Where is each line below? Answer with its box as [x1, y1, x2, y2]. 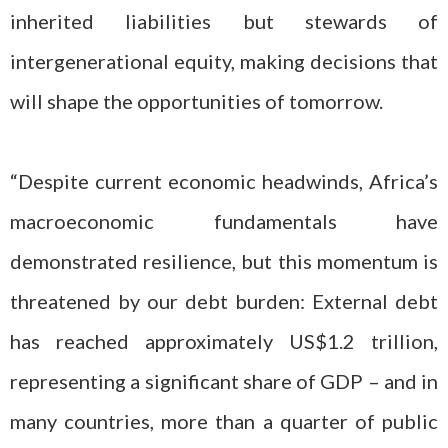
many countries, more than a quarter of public [10, 409, 438, 433]
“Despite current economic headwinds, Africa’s [10, 169, 438, 193]
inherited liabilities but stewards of [10, 9, 438, 33]
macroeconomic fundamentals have [10, 209, 438, 233]
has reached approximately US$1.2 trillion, [10, 329, 438, 353]
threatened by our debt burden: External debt [10, 289, 438, 313]
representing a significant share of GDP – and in [10, 369, 438, 393]
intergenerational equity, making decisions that [10, 49, 438, 73]
